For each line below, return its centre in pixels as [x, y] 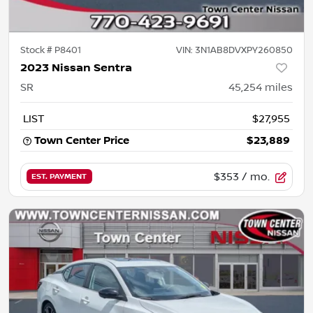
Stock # [37, 50]
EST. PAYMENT [59, 177]
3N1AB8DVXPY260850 [244, 50]
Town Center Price [82, 140]
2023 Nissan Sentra [76, 68]
